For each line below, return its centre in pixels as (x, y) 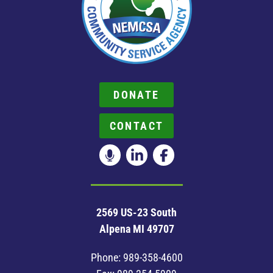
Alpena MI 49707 (136, 229)
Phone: (107, 257)
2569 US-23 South (136, 212)
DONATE (136, 95)
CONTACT (136, 126)
